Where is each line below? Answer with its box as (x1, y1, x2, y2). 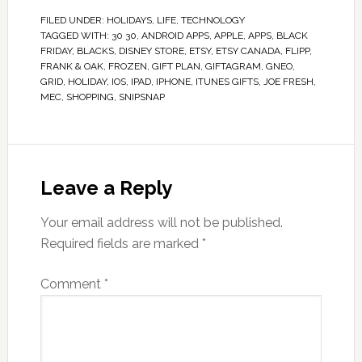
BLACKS (76, 45, 114, 57)
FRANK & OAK (40, 61, 103, 73)
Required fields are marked (40, 236, 202, 252)
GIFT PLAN (151, 61, 200, 73)
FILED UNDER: (40, 15, 107, 27)
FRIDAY (40, 45, 72, 57)
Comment (40, 276, 104, 293)
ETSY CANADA (215, 45, 280, 57)
